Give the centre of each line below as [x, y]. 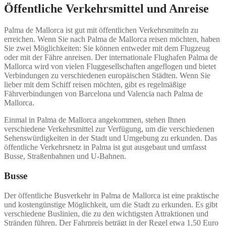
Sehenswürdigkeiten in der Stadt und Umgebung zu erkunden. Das [110, 138]
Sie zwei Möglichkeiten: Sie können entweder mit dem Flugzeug [107, 48]
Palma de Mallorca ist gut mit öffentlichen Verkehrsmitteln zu [101, 30]
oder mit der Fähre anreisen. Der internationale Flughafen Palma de [111, 58]
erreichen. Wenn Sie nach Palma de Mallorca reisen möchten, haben [112, 39]
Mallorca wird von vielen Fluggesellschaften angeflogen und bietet [110, 67]
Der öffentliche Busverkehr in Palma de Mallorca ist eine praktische [111, 195]
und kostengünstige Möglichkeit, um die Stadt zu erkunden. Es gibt [111, 204]
